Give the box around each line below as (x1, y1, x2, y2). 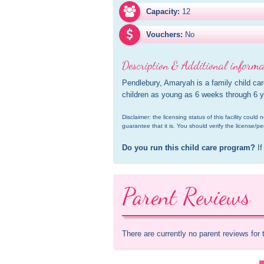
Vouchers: (146, 30, 183, 39)
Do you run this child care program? (122, 143, 255, 152)
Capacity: (146, 7, 180, 16)
